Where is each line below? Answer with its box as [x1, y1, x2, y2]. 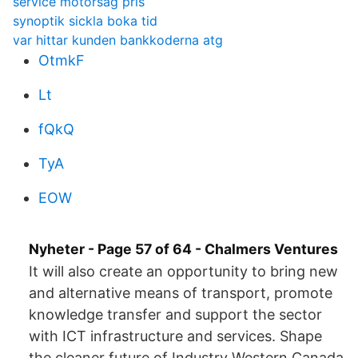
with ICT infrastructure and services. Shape [29, 328, 322, 344]
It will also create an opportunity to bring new [29, 263, 338, 280]
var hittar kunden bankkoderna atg [13, 32, 223, 48]
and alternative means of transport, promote [29, 284, 332, 301]
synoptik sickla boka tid [13, 13, 157, 29]
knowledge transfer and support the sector [29, 306, 322, 323]
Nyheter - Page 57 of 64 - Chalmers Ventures [29, 241, 338, 257]
